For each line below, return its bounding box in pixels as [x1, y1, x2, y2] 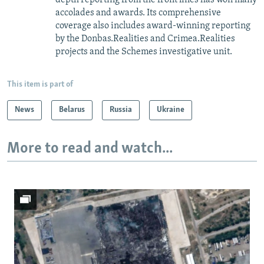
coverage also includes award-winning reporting [55, 21, 250, 31]
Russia [110, 105, 132, 114]
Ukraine [157, 105, 184, 114]
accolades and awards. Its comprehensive [55, 8, 221, 18]
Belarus [59, 105, 85, 114]
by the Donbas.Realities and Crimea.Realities [55, 34, 235, 44]
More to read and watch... [7, 140, 173, 157]
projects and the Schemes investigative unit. [55, 47, 232, 57]
